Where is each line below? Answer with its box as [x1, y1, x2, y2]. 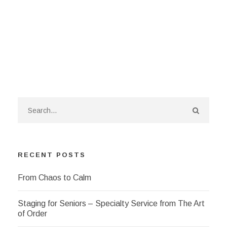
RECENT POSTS [18, 151, 86, 159]
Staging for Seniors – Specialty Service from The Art [18, 199, 205, 208]
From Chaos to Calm [18, 173, 91, 182]
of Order [18, 209, 47, 218]
